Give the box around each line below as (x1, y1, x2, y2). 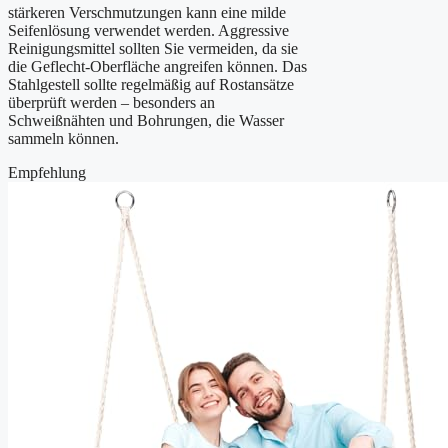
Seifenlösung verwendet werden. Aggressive (8, 22, 289, 40)
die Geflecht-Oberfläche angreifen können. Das (8, 58, 307, 76)
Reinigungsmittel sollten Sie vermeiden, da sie (8, 40, 298, 58)
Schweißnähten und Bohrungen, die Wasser (8, 112, 284, 130)
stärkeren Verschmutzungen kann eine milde (8, 4, 286, 22)
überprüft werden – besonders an (8, 94, 215, 112)
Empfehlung (8, 164, 86, 182)
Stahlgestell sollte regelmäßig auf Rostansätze (8, 76, 294, 94)
